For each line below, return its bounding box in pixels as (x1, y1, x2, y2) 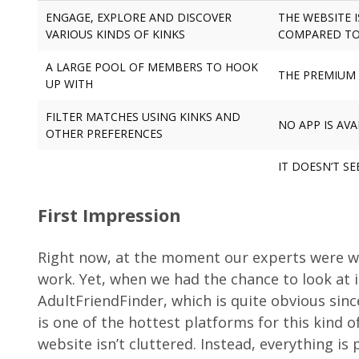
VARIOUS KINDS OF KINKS (46, 26, 185, 42)
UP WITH (46, 76, 93, 92)
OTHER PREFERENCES (46, 126, 163, 142)
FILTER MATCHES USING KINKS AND (46, 109, 240, 125)
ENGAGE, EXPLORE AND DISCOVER (46, 10, 232, 26)
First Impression (38, 203, 181, 228)
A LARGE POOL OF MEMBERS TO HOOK (46, 59, 258, 75)
